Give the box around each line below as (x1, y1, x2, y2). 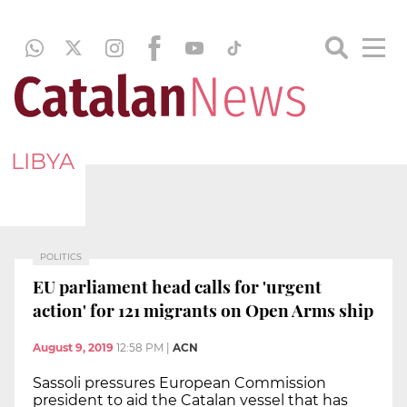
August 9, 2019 (33, 341, 114, 355)
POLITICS (40, 252, 82, 262)
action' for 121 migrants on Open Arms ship (33, 297, 373, 322)
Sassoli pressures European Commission (33, 374, 326, 392)
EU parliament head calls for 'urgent (33, 273, 322, 298)
